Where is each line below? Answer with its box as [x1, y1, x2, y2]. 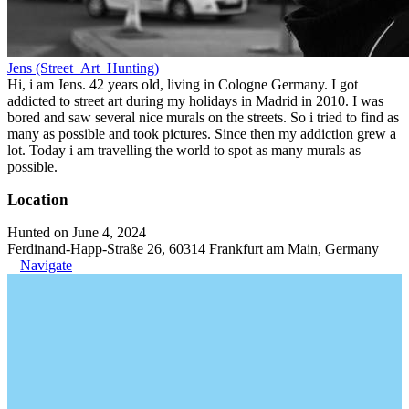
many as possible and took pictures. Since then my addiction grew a [7, 126, 396, 142]
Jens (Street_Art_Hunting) [7, 60, 159, 76]
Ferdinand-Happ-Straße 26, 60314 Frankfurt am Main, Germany [7, 241, 379, 257]
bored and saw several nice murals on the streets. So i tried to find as [7, 110, 399, 125]
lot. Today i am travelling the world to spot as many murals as [7, 142, 361, 158]
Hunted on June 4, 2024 [7, 225, 146, 240]
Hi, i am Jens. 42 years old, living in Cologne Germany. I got [7, 77, 358, 92]
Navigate [20, 257, 72, 273]
